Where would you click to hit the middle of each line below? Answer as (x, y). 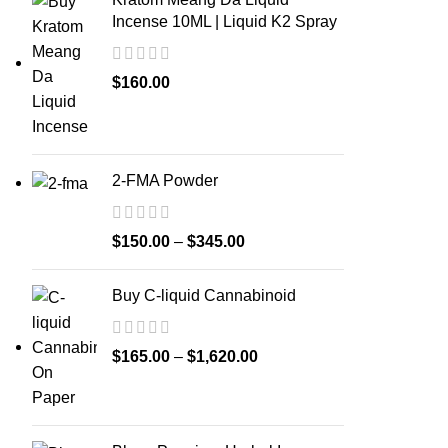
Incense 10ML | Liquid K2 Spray (224, 21)
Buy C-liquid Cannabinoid (204, 295)
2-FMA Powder (165, 180)
